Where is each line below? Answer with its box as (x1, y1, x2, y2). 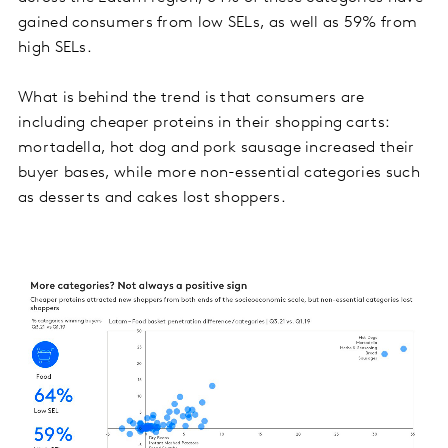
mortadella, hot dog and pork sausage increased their (18, 139, 415, 156)
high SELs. (18, 39, 92, 56)
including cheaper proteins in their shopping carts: (18, 114, 390, 131)
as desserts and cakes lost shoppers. (18, 189, 286, 206)
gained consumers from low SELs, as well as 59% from (18, 14, 418, 31)
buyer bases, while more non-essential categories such (18, 164, 420, 181)
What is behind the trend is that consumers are (18, 89, 365, 106)
